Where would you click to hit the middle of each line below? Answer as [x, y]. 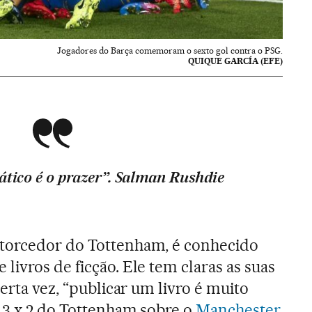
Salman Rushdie [168, 177]
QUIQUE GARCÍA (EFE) [236, 61]
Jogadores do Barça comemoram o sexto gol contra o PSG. [170, 50]
